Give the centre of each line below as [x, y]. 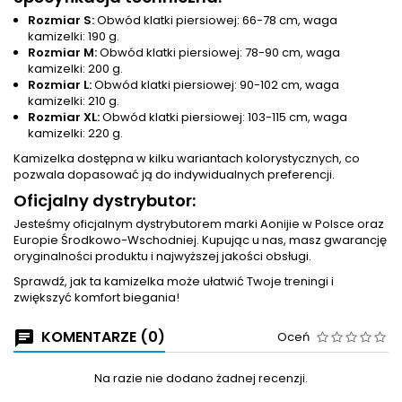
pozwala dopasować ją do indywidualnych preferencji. [174, 175]
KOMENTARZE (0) [101, 337]
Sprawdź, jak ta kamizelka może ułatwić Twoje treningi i [174, 281]
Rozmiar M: [62, 52]
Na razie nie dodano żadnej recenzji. [201, 378]
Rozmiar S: [61, 20]
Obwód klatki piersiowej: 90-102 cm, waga [215, 85]
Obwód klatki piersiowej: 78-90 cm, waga [218, 52]
